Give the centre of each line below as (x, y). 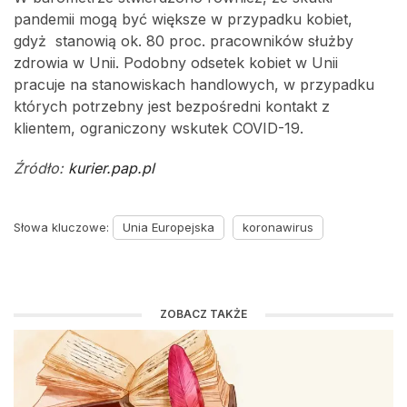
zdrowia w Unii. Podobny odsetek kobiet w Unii (176, 63)
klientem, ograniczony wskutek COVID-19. (159, 129)
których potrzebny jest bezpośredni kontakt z (172, 107)
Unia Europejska (169, 228)
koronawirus (278, 228)
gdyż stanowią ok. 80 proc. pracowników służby (184, 41)
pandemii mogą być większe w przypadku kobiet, (183, 20)
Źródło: (41, 169)
